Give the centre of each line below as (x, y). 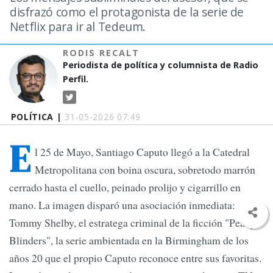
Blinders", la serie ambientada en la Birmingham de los (129, 240)
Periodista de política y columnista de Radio (161, 65)
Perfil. (76, 79)
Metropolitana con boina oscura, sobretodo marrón (145, 170)
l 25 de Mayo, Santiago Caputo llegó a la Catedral (142, 152)
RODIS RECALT (101, 53)
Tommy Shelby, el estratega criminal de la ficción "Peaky (133, 223)
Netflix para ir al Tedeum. (78, 27)
